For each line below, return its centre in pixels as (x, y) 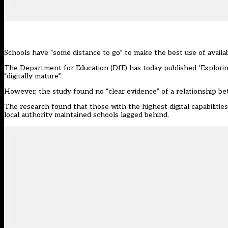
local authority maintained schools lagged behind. (87, 115)
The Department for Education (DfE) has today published (101, 68)
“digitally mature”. (33, 76)
